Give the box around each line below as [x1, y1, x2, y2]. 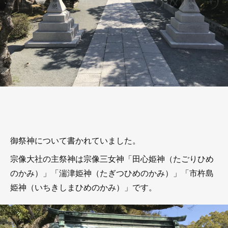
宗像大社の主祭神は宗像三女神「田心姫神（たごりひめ [10, 153, 214, 164]
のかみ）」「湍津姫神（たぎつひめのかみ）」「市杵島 [10, 167, 214, 179]
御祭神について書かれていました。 [10, 134, 140, 146]
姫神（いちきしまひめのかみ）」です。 [10, 181, 157, 193]
